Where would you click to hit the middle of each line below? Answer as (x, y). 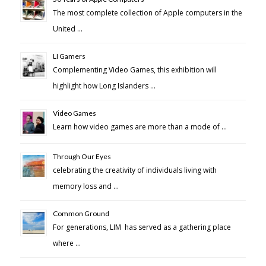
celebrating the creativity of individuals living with (134, 170)
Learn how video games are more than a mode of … (140, 126)
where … (66, 243)
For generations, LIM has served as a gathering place (142, 227)
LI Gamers (69, 56)
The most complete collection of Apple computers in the (147, 12)
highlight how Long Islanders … (104, 85)
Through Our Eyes (82, 156)
